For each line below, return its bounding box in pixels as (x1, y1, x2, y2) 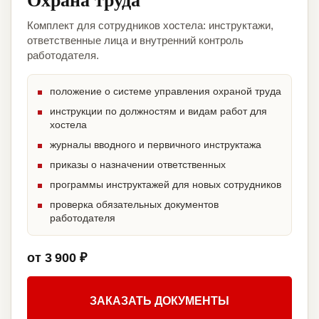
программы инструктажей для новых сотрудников (50, 179, 281, 191)
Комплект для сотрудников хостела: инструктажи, (27, 19, 273, 32)
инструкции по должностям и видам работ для (50, 105, 267, 117)
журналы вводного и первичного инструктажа (50, 139, 261, 151)
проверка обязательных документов (50, 199, 219, 211)
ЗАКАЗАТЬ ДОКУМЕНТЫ (90, 295, 229, 308)
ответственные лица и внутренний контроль (27, 34, 244, 47)
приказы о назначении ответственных (50, 159, 226, 171)
